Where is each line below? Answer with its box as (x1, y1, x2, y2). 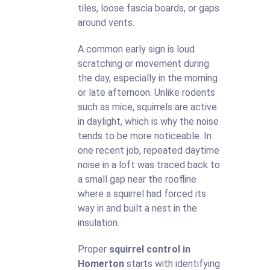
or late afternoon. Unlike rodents (78, 87, 215, 98)
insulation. (78, 217, 119, 228)
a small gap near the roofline (78, 174, 196, 185)
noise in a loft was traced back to (78, 159, 220, 171)
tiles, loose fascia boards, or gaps (78, 2, 219, 14)
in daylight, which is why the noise (78, 116, 219, 127)
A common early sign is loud (78, 43, 195, 55)
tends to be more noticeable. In (78, 130, 212, 142)
